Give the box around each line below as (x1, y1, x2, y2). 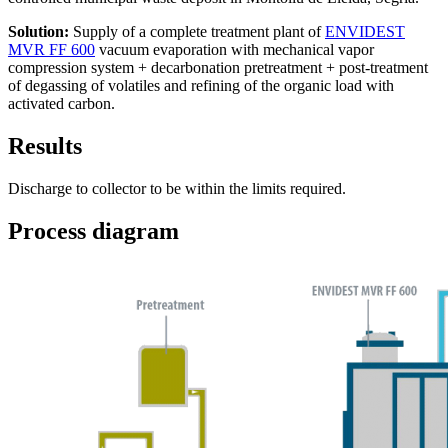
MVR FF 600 (8, 41, 95, 59)
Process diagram (8, 218, 179, 245)
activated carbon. (8, 95, 115, 113)
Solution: (8, 23, 69, 41)
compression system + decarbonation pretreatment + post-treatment (8, 59, 428, 77)
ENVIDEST (325, 23, 405, 41)
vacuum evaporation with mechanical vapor (95, 41, 374, 59)
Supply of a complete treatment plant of (69, 23, 325, 41)
